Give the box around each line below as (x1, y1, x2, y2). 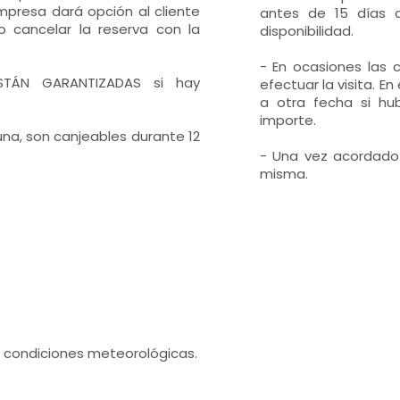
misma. (259, 164, 308, 183)
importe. (259, 111, 316, 129)
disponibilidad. (259, 21, 354, 40)
